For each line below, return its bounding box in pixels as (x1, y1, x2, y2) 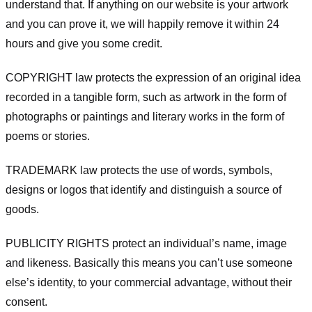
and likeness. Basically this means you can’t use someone (6, 256, 292, 269)
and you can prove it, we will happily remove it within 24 (6, 18, 279, 31)
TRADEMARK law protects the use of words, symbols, (6, 164, 272, 176)
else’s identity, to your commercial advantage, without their (6, 276, 292, 288)
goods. (6, 203, 39, 215)
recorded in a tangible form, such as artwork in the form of (6, 91, 286, 104)
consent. (6, 295, 47, 308)
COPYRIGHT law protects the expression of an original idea (6, 72, 301, 84)
